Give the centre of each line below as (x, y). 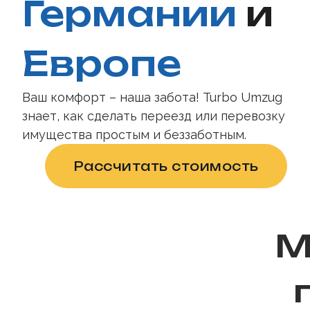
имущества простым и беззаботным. (134, 135)
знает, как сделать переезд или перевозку (154, 116)
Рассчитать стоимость (166, 166)
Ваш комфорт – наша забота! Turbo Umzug (152, 98)
